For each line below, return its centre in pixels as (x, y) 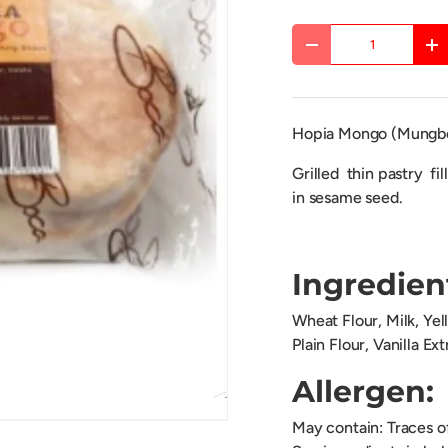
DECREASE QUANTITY (376, 51)
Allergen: (363, 392)
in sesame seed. (347, 198)
